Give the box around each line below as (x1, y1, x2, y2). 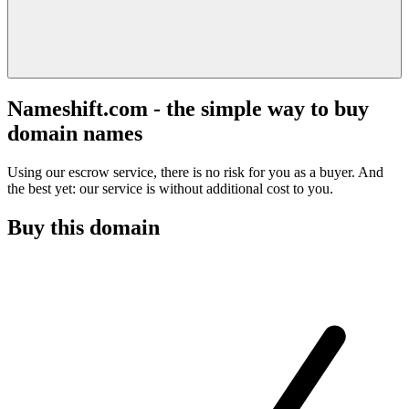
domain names (7, 121, 142, 145)
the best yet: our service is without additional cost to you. (7, 180, 333, 196)
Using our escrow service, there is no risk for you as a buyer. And (7, 163, 383, 180)
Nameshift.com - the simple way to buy (7, 96, 369, 121)
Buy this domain (7, 215, 160, 239)
